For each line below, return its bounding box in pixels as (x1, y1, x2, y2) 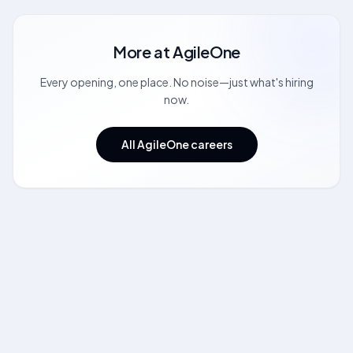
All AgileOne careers (121, 137, 232, 151)
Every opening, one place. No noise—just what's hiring (39, 75, 314, 89)
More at (113, 42, 173, 61)
